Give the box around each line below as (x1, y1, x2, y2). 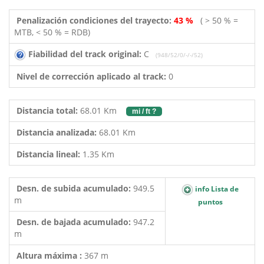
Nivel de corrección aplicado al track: (14, 71, 169, 82)
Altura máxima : (16, 250, 84, 261)
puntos (197, 196, 223, 207)
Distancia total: (16, 105, 78, 116)
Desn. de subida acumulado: (16, 183, 133, 194)
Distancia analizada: (16, 127, 97, 138)
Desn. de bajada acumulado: (16, 216, 133, 227)
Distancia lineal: (16, 148, 80, 160)
